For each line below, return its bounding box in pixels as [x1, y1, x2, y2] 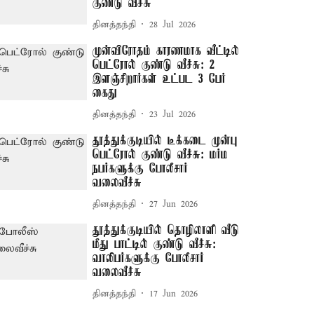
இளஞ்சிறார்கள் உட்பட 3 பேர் [93, 72, 226, 86]
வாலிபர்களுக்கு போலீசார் [93, 252, 205, 266]
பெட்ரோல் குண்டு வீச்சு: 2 [93, 58, 215, 72]
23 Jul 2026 [149, 108, 196, 121]
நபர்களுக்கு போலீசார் [93, 162, 189, 176]
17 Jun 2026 [149, 287, 198, 300]
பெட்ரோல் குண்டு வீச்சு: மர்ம [93, 148, 228, 162]
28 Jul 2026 [149, 18, 196, 31]
